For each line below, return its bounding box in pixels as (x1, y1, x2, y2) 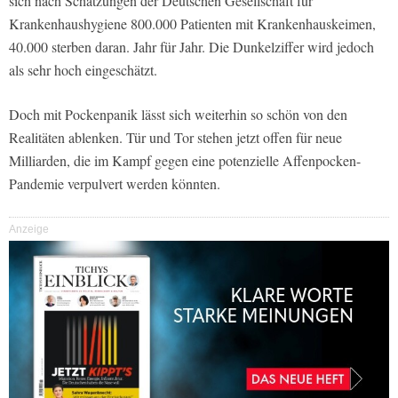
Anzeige (9, 222, 49, 235)
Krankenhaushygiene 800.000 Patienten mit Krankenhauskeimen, (9, 13, 376, 33)
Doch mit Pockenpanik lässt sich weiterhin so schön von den (9, 104, 347, 123)
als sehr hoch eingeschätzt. (9, 60, 157, 79)
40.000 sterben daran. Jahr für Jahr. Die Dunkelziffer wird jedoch (9, 36, 374, 56)
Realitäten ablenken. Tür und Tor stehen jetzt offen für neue (9, 127, 342, 147)
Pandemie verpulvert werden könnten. (9, 173, 220, 193)
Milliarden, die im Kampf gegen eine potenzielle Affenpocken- (9, 150, 361, 170)
